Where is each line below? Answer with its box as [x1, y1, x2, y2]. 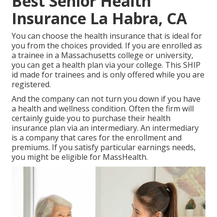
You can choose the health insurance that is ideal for [12, 31, 202, 42]
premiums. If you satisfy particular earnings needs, [12, 142, 196, 153]
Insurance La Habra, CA [12, 8, 187, 29]
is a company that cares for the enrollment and [12, 132, 182, 143]
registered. [12, 79, 51, 90]
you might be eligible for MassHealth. [12, 152, 148, 163]
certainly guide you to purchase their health [12, 113, 170, 124]
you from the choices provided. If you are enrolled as [12, 40, 202, 51]
